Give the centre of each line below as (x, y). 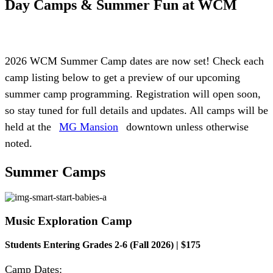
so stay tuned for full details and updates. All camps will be (136, 110)
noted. (19, 143)
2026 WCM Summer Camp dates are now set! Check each (134, 61)
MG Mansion (89, 126)
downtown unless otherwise (186, 126)
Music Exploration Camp (69, 221)
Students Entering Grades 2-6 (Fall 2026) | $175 (103, 244)
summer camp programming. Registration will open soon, (133, 94)
